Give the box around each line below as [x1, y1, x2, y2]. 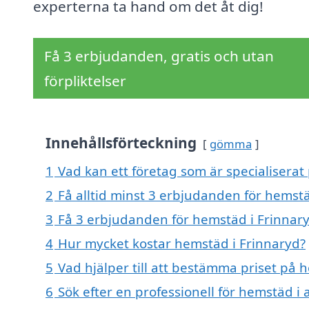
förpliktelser [44, 71, 126, 91]
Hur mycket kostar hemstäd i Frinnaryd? [58, 235, 306, 252]
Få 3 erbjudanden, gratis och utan [44, 46, 274, 66]
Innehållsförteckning [46, 133, 197, 153]
